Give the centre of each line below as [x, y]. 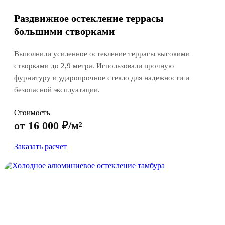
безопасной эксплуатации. [57, 90]
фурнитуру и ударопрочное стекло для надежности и [102, 78]
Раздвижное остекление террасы [89, 18]
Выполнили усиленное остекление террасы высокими [102, 54]
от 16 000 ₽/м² [48, 126]
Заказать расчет [40, 147]
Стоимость [32, 113]
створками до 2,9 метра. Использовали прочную [94, 66]
